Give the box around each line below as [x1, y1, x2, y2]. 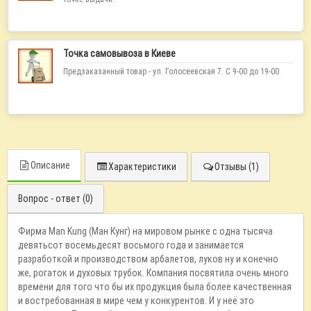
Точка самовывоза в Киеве [63, 47, 176, 60]
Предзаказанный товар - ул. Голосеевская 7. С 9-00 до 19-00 [63, 66, 279, 76]
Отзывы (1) [215, 160, 259, 173]
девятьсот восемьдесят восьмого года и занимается [18, 239, 244, 251]
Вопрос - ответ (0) [18, 192, 93, 205]
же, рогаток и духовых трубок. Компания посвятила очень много [18, 267, 289, 279]
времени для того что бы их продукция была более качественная [18, 280, 292, 293]
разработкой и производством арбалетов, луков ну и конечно [18, 253, 278, 265]
